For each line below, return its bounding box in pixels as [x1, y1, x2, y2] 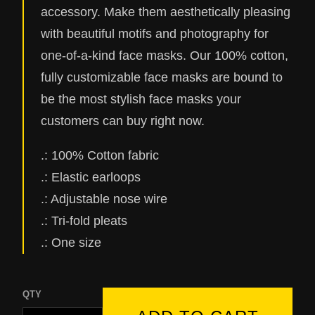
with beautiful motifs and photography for [41, 27, 269, 41]
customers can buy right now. [41, 114, 205, 128]
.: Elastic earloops [41, 169, 141, 184]
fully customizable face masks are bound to [41, 70, 283, 84]
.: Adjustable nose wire [41, 191, 167, 206]
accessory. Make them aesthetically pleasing [41, 5, 290, 19]
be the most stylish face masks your [41, 92, 241, 106]
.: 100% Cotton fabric [41, 148, 159, 162]
